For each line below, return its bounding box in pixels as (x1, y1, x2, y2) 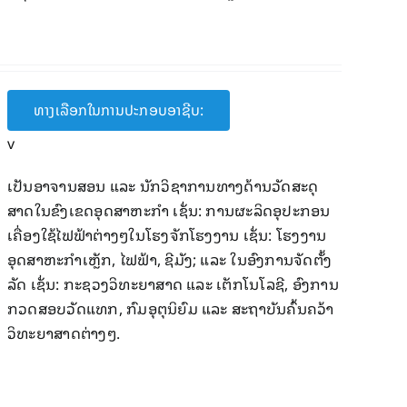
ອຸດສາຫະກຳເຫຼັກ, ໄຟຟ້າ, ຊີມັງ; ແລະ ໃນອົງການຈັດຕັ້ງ (6, 247, 333, 271)
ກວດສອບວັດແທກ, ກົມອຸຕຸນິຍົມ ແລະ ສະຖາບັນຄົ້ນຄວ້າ (6, 296, 334, 320)
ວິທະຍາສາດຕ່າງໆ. (6, 321, 121, 344)
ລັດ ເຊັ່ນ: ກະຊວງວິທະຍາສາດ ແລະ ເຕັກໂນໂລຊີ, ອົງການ (6, 272, 339, 295)
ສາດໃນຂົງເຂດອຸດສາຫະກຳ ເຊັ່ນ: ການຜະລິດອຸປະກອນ (6, 198, 331, 222)
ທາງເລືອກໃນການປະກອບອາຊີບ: (33, 98, 204, 122)
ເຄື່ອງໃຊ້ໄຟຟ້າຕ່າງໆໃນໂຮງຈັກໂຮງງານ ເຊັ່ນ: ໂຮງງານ (6, 223, 327, 246)
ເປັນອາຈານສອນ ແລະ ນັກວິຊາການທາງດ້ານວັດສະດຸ (6, 174, 319, 197)
